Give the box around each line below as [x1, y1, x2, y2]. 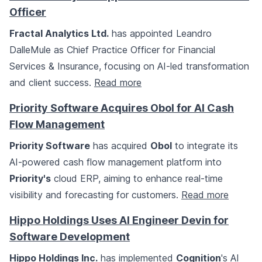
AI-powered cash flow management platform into [9, 156, 222, 168]
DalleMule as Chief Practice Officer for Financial [9, 44, 215, 56]
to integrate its [172, 140, 238, 152]
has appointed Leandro [109, 27, 212, 40]
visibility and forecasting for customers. [9, 189, 181, 201]
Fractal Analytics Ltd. [9, 27, 109, 40]
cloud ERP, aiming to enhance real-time [51, 173, 223, 185]
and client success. [9, 77, 94, 89]
